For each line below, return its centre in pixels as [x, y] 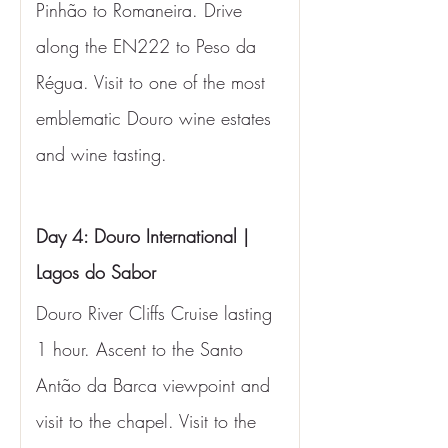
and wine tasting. [101, 154]
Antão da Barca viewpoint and [156, 385]
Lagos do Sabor [96, 272]
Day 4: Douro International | [145, 236]
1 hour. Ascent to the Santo [142, 349]
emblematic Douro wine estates [156, 118]
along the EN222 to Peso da [149, 46]
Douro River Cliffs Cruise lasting [157, 313]
